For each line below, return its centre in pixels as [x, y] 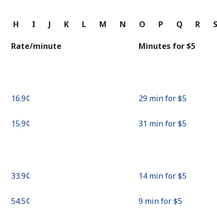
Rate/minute [36, 46]
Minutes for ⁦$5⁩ [167, 46]
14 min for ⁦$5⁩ [163, 176]
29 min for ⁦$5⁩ [163, 98]
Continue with [108, 12]
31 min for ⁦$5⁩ [163, 124]
